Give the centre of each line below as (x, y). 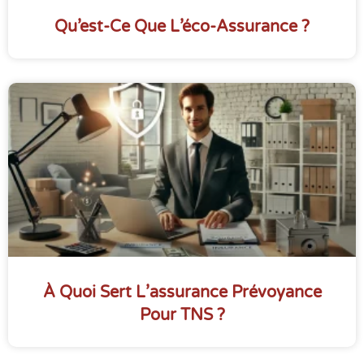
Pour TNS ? (182, 316)
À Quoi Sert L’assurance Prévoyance (182, 293)
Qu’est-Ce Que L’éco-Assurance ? (182, 27)
